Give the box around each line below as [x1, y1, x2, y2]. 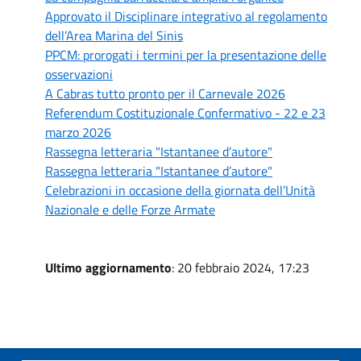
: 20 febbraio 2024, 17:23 [172, 257, 309, 277]
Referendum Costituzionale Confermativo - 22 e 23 [45, 102, 326, 122]
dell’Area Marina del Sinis [45, 25, 183, 45]
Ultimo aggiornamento [45, 257, 172, 277]
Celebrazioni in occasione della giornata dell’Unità [45, 180, 315, 200]
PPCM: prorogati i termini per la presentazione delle [45, 44, 326, 64]
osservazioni [45, 64, 113, 84]
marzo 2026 [45, 122, 111, 142]
